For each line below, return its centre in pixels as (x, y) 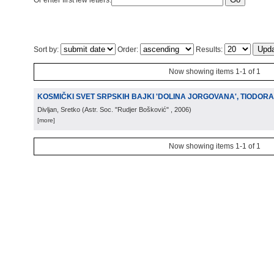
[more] (46, 120)
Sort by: (47, 50)
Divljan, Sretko (59, 109)
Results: (209, 50)
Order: (128, 50)
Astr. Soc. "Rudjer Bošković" (127, 109)
